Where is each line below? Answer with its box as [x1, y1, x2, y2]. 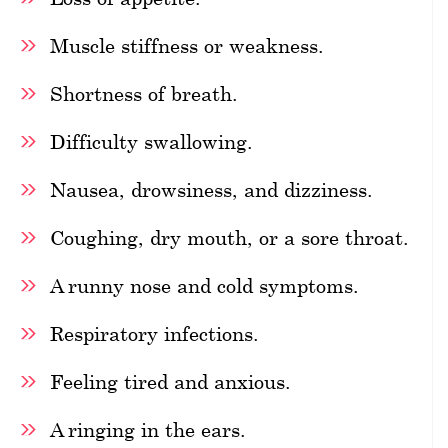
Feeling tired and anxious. [50, 369, 291, 393]
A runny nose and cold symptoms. [50, 273, 359, 297]
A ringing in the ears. [50, 417, 246, 441]
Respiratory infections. [50, 321, 259, 345]
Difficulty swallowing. [50, 129, 253, 153]
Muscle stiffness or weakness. [50, 33, 324, 57]
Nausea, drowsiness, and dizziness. [50, 177, 373, 201]
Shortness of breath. [50, 81, 238, 105]
